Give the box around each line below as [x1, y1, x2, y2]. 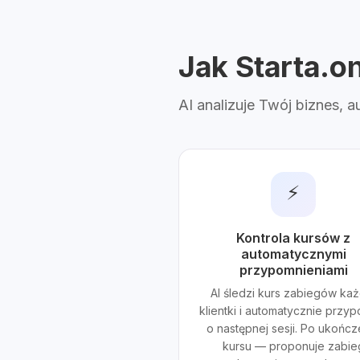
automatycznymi [240, 246, 346, 262]
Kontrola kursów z [236, 230, 351, 246]
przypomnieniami [239, 262, 348, 278]
